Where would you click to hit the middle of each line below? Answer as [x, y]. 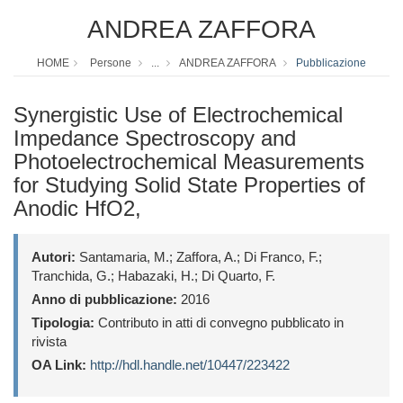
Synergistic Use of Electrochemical [178, 115]
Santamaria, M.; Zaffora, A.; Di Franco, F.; [199, 257]
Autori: [54, 257]
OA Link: [59, 365]
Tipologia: [63, 323]
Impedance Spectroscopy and [155, 139]
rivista [49, 342]
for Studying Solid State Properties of [189, 185]
